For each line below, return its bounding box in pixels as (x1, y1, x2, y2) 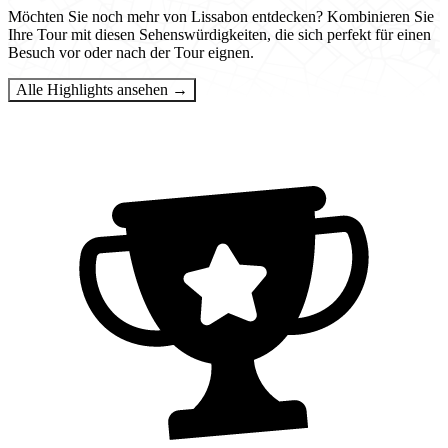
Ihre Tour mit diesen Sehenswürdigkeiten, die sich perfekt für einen (8, 26, 431, 44)
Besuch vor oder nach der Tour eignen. (8, 44, 254, 62)
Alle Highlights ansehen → (172, 81, 188, 99)
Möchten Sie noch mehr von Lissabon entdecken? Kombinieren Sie (8, 8, 434, 26)
